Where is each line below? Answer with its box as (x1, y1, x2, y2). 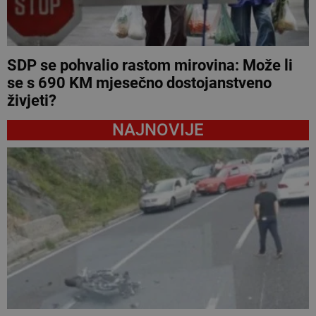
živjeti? (7, 91, 56, 109)
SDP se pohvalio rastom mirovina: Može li (7, 56, 293, 74)
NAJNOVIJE (112, 119, 204, 140)
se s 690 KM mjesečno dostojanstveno (7, 73, 272, 92)
